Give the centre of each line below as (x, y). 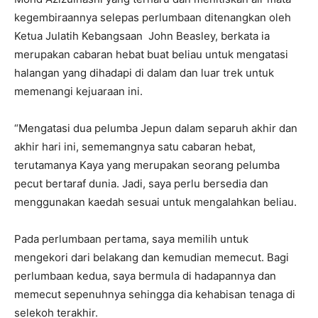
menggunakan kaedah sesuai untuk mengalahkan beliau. (155, 202)
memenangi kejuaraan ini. (78, 91)
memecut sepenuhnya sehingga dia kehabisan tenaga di (155, 294)
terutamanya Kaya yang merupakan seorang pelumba (147, 165)
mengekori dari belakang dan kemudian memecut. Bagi (152, 257)
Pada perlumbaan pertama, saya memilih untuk (131, 238)
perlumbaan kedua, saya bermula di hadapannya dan (145, 275)
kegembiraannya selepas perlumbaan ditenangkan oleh (153, 17)
